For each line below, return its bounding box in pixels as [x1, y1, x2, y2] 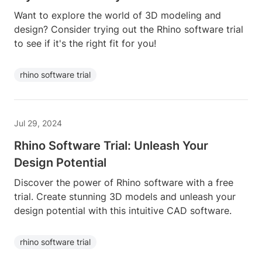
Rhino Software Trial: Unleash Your [14, 139, 208, 153]
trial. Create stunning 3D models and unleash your [14, 191, 236, 202]
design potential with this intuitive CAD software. [14, 205, 232, 216]
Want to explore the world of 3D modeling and [14, 9, 221, 21]
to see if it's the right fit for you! [14, 37, 156, 49]
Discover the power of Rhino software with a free [14, 177, 233, 188]
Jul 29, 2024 [14, 118, 62, 128]
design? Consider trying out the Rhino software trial [14, 23, 243, 35]
